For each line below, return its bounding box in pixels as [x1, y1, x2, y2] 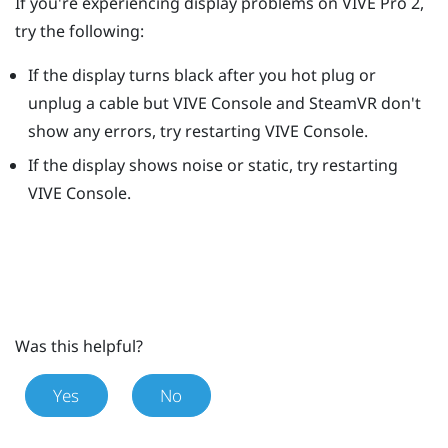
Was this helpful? [15, 334, 143, 357]
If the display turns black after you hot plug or [27, 63, 376, 86]
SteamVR [308, 91, 377, 114]
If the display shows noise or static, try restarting [27, 154, 398, 177]
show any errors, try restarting [27, 119, 265, 142]
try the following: [15, 19, 144, 42]
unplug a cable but [27, 91, 173, 114]
